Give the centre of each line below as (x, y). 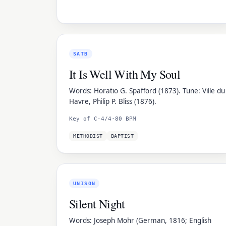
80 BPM (126, 119)
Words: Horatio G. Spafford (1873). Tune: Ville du (147, 91)
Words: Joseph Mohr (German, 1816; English (140, 220)
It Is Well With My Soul (125, 74)
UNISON (84, 183)
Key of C (83, 119)
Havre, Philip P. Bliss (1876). (113, 101)
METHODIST (88, 136)
